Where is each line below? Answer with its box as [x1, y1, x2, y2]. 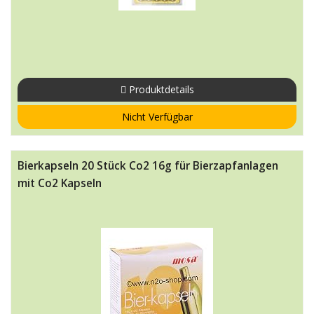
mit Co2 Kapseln [18, 176, 102, 191]
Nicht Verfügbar [121, 110, 193, 123]
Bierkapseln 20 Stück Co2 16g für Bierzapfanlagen [18, 158, 278, 173]
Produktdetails [125, 83, 194, 96]
